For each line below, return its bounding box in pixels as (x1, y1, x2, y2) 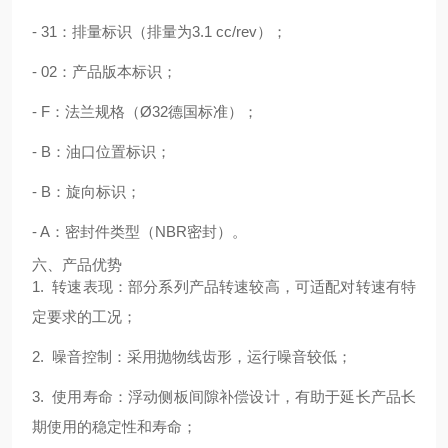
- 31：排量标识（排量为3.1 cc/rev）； (32, 23, 287, 40)
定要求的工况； (32, 308, 137, 325)
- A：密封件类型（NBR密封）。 (32, 223, 247, 240)
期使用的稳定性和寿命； (32, 418, 197, 435)
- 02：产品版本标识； (32, 63, 177, 80)
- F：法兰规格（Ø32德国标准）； (32, 103, 258, 120)
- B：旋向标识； (32, 183, 141, 200)
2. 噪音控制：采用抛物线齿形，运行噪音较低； (32, 348, 352, 365)
